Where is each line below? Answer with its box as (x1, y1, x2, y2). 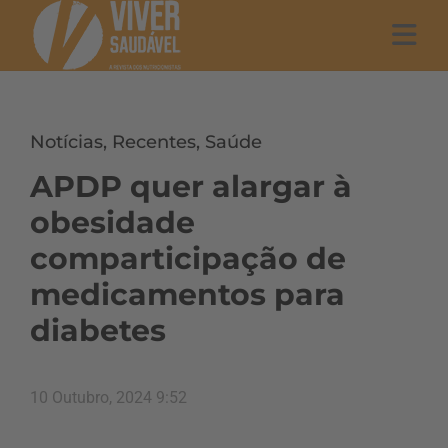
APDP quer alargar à (30, 168, 352, 205)
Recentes (112, 131, 196, 153)
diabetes (30, 312, 166, 349)
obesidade (30, 204, 195, 241)
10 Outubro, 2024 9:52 (30, 388, 187, 407)
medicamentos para (30, 276, 345, 313)
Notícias (30, 131, 103, 153)
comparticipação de (30, 240, 346, 277)
